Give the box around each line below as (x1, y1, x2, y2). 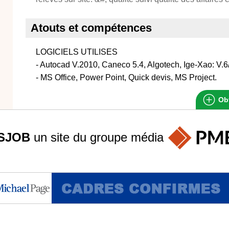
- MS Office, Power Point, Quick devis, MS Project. (36, 73, 217, 82)
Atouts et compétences (31, 21, 152, 34)
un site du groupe (30, 130, 131, 144)
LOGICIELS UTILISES (36, 48, 118, 56)
